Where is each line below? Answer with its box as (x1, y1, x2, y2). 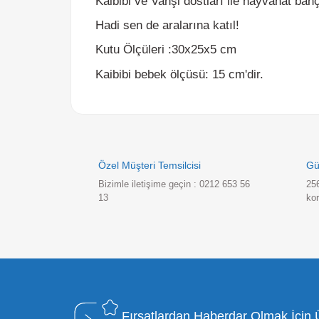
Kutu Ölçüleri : (91, 16, 165, 30)
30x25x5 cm (164, 16, 227, 30)
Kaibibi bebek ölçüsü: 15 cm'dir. (91, 40, 253, 53)
